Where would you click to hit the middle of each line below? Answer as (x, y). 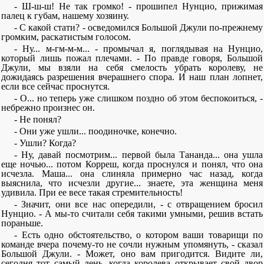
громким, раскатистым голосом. (66, 37)
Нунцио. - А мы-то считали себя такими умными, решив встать (132, 214)
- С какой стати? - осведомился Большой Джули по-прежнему (138, 27)
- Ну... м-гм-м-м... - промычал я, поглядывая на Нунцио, (138, 49)
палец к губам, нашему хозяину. (65, 16)
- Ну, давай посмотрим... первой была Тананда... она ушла (138, 155)
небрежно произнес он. (48, 108)
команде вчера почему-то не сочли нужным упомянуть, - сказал (132, 244)
